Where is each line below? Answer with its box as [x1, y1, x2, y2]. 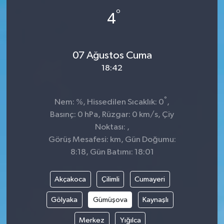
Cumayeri [134, 175, 165, 183]
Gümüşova [92, 195, 127, 203]
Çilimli [101, 175, 119, 183]
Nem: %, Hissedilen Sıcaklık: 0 [54, 97, 164, 106]
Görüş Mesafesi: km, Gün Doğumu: [48, 135, 176, 144]
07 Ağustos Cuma [72, 50, 152, 61]
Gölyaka [51, 195, 78, 203]
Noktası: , [94, 122, 129, 131]
